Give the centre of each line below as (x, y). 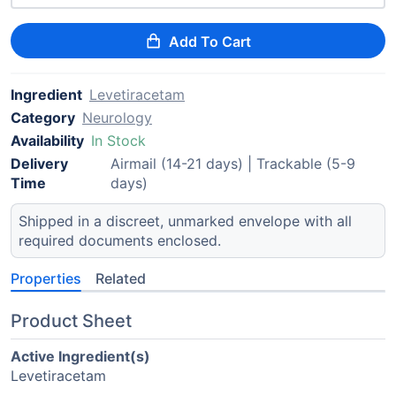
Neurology (117, 118)
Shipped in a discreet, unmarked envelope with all (185, 221)
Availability (47, 141)
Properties (46, 278)
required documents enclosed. (120, 240)
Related (121, 278)
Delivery (39, 164)
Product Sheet (71, 321)
